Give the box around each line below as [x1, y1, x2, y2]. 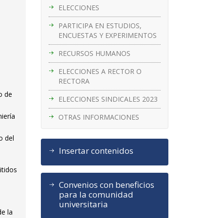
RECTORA [58, 76, 90, 86]
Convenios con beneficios [58, 179, 154, 190]
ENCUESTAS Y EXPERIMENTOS [58, 30, 157, 40]
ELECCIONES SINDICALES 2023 [58, 94, 158, 104]
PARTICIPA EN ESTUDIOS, [58, 20, 142, 30]
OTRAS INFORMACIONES [58, 112, 139, 122]
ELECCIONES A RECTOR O [58, 66, 142, 76]
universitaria [58, 198, 108, 210]
